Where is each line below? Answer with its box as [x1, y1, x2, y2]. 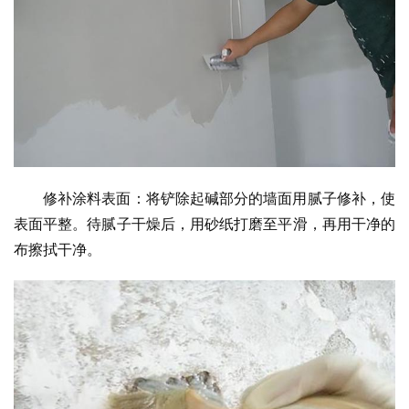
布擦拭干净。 [14, 239, 101, 258]
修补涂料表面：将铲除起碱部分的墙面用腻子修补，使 [43, 188, 395, 207]
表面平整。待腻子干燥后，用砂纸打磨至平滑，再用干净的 [14, 214, 395, 233]
